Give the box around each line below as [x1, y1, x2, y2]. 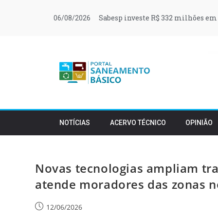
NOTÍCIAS [59, 119, 91, 127]
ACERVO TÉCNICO [109, 119, 166, 127]
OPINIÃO [185, 119, 213, 127]
